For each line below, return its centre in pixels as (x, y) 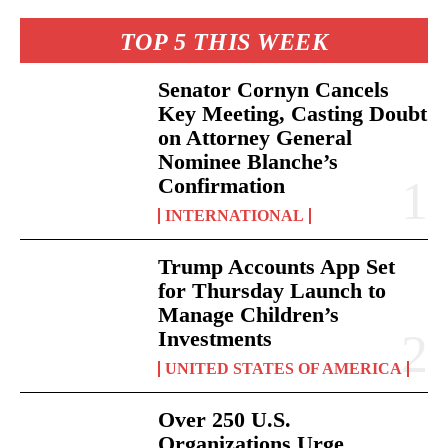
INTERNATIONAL (235, 216)
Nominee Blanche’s (248, 162)
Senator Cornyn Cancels (274, 90)
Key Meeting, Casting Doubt (293, 114)
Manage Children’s (249, 315)
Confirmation (222, 186)
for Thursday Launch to (272, 291)
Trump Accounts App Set (277, 267)
